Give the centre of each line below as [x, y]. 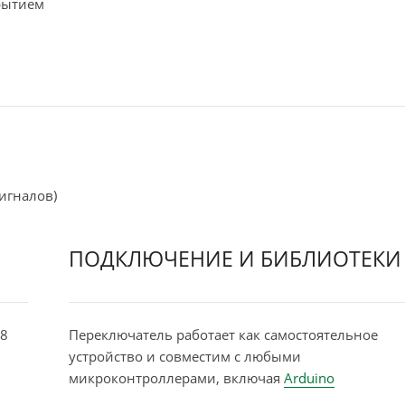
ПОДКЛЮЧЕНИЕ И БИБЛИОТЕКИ [235, 259]
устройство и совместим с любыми [184, 356]
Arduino [309, 377]
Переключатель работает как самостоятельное [223, 334]
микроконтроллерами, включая [176, 377]
